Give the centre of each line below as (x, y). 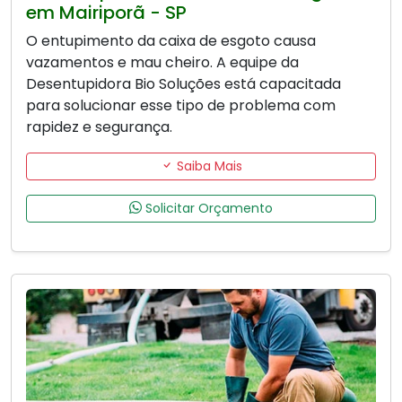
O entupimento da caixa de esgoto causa (171, 40)
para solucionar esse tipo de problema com (181, 105)
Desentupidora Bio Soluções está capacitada (184, 83)
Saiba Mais (207, 166)
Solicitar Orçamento (207, 208)
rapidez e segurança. (99, 127)
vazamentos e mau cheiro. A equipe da (162, 62)
